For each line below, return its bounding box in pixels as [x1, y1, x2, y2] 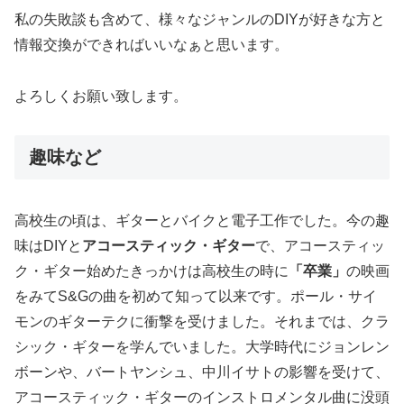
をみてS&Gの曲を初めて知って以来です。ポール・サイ [14, 289, 377, 305]
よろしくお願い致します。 [14, 88, 188, 105]
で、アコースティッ [255, 238, 385, 254]
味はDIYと [14, 238, 82, 254]
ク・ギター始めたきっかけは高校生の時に [14, 263, 289, 280]
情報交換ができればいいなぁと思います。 [14, 37, 289, 53]
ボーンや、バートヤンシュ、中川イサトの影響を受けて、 [14, 364, 390, 381]
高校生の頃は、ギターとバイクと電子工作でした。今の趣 [14, 213, 390, 229]
